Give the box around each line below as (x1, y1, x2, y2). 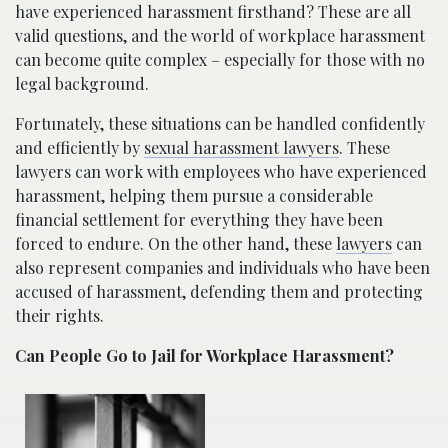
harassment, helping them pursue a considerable (15, 184, 373, 206)
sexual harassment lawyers (144, 136, 339, 158)
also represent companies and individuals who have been (15, 256, 430, 278)
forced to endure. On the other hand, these (15, 232, 336, 254)
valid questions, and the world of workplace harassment (15, 24, 425, 46)
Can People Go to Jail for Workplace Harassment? (15, 344, 394, 366)
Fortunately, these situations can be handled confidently (15, 112, 425, 134)
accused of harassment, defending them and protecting (15, 280, 423, 302)
